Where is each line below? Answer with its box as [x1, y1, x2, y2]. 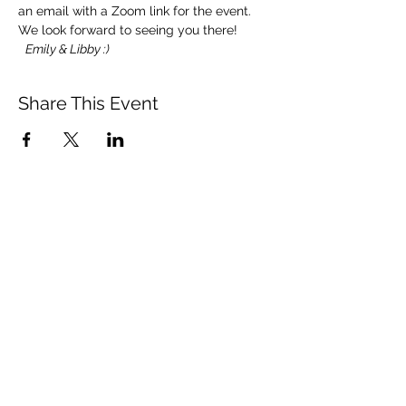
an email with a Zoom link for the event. [18, 4, 251, 18]
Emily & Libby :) [25, 42, 110, 56]
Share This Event [18, 92, 159, 114]
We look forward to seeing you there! [18, 23, 241, 37]
